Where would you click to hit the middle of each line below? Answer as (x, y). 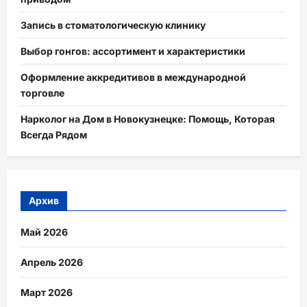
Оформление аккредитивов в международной (133, 77)
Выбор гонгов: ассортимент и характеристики (133, 51)
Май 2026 (44, 232)
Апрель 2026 (52, 262)
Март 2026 (47, 293)
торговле (42, 93)
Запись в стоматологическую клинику (113, 25)
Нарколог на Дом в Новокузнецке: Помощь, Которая (148, 119)
